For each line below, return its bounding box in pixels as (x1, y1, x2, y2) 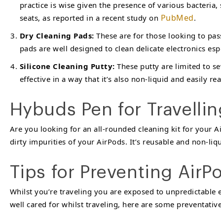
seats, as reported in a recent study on (19, 13, 161, 23)
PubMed (160, 12, 194, 23)
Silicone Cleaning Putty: (19, 61, 117, 71)
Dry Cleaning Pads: (19, 31, 94, 40)
